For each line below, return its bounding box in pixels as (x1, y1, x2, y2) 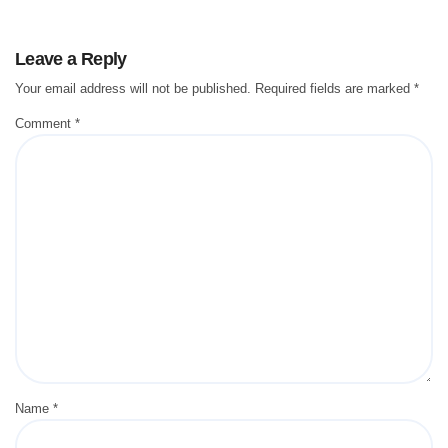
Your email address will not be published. (15, 80, 251, 96)
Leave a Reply (15, 49, 127, 70)
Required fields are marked (255, 80, 414, 96)
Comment (15, 115, 75, 131)
